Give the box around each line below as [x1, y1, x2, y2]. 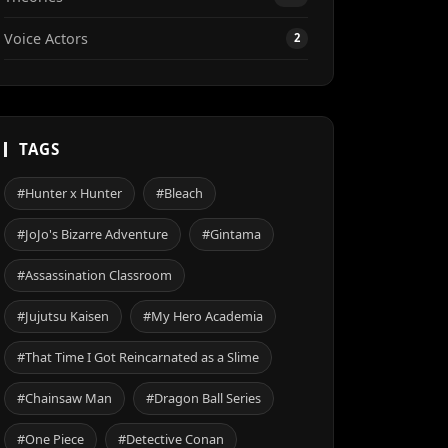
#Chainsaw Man [17, 389, 112, 407]
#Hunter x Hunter [17, 184, 122, 202]
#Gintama [202, 225, 261, 243]
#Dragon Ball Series [146, 389, 261, 407]
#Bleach [156, 184, 203, 202]
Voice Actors [4, 29, 88, 48]
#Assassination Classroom [17, 266, 172, 284]
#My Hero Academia [143, 307, 263, 325]
